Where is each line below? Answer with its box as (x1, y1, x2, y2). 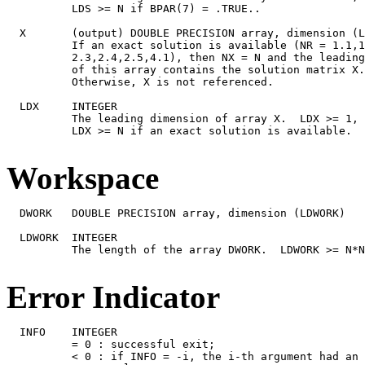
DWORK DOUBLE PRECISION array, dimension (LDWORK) (7, 206, 345, 219)
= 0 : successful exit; (7, 337, 215, 350)
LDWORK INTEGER (7, 231, 117, 244)
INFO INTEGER (7, 325, 117, 338)
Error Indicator (7, 279, 220, 314)
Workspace (7, 160, 159, 196)
